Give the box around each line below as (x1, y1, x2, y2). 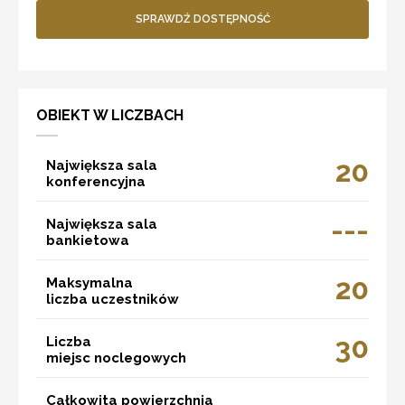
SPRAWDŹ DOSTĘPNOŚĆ (135, 12, 270, 25)
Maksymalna (46, 274, 133, 291)
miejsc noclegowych (46, 349, 186, 366)
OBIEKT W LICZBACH (36, 106, 184, 124)
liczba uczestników (46, 290, 179, 307)
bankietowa (46, 231, 129, 249)
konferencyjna (46, 173, 146, 190)
